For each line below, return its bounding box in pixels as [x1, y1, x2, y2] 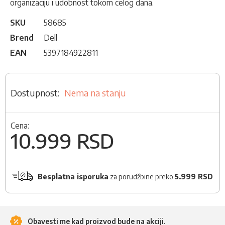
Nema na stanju [64, 87, 126, 99]
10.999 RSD [11, 128, 114, 154]
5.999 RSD [174, 172, 213, 181]
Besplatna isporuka [37, 172, 108, 181]
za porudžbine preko [108, 172, 175, 181]
